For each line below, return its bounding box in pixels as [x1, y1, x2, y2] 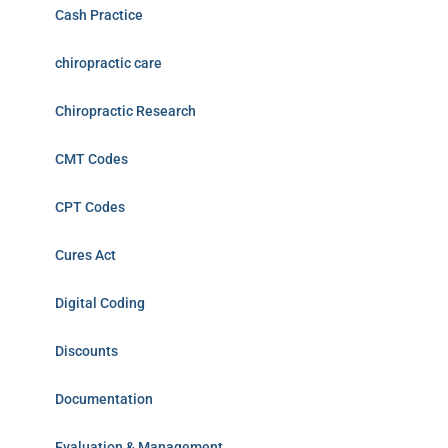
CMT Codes [55, 151, 128, 167]
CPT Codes [55, 199, 125, 215]
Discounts [55, 343, 118, 359]
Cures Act [55, 247, 116, 263]
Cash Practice [55, 7, 143, 23]
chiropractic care [55, 55, 162, 71]
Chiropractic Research [55, 103, 196, 119]
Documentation [55, 391, 153, 407]
